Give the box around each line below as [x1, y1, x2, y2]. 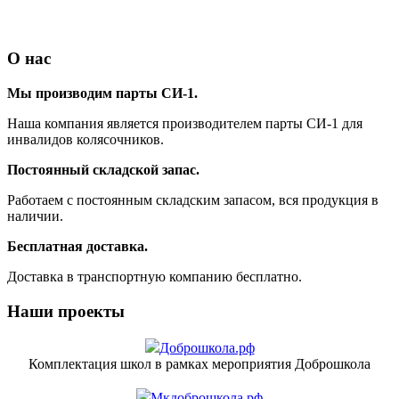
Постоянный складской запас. [7, 162, 199, 178]
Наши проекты [7, 301, 125, 321]
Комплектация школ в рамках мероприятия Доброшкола [28, 355, 370, 371]
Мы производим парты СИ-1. [7, 85, 198, 102]
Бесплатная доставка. [7, 239, 148, 255]
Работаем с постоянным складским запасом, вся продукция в [7, 192, 379, 208]
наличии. [7, 208, 63, 224]
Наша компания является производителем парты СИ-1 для [7, 116, 362, 132]
